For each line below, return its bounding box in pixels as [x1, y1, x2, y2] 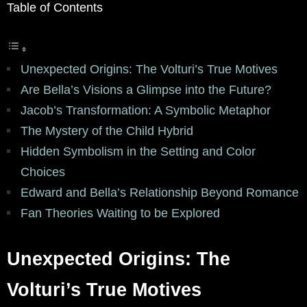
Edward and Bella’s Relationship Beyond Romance [21, 186, 299, 200]
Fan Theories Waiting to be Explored [21, 206, 220, 221]
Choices [21, 165, 65, 180]
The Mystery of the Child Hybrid [21, 124, 193, 138]
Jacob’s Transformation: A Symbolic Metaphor [21, 103, 271, 118]
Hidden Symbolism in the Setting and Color [21, 145, 256, 159]
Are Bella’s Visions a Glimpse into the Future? [21, 83, 271, 97]
